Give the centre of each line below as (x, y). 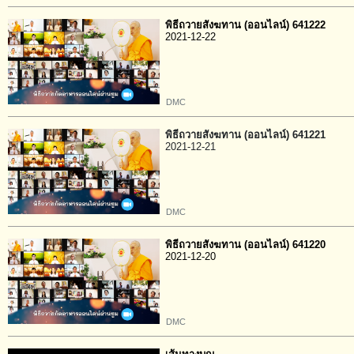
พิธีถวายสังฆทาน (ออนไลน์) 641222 (245, 25)
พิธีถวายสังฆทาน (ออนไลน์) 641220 (245, 245)
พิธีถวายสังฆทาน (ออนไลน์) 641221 (245, 135)
